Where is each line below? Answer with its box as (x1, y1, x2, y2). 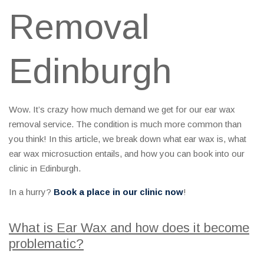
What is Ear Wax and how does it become (9, 220, 249, 236)
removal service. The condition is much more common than (9, 119, 242, 130)
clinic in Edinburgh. (9, 163, 81, 174)
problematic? (9, 236, 84, 252)
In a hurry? (9, 187, 54, 197)
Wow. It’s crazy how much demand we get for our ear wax (9, 104, 235, 115)
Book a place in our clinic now (54, 187, 183, 197)
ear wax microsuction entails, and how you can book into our (9, 148, 245, 159)
